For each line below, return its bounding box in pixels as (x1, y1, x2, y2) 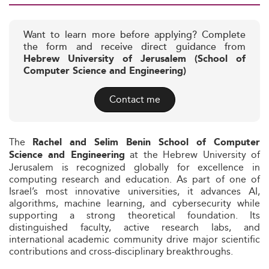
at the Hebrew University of (124, 147, 261, 162)
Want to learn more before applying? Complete (23, 28, 246, 43)
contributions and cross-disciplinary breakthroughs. (9, 244, 233, 259)
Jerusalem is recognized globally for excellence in (9, 160, 260, 175)
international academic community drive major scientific (9, 232, 260, 247)
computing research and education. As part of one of (9, 172, 260, 187)
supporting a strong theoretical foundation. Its (9, 208, 260, 223)
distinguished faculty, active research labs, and (9, 220, 260, 235)
